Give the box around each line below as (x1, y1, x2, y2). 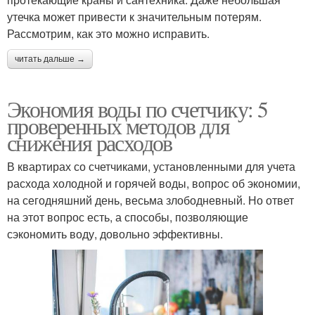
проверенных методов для (7, 110, 230, 141)
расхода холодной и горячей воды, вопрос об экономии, (7, 174, 300, 191)
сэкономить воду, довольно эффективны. (7, 225, 223, 242)
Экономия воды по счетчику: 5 (7, 93, 268, 124)
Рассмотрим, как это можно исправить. (7, 25, 210, 41)
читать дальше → (15, 53, 85, 64)
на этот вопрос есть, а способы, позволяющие (7, 208, 248, 225)
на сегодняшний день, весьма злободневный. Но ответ (7, 191, 294, 208)
